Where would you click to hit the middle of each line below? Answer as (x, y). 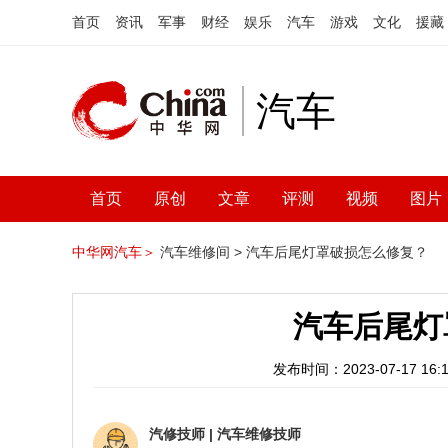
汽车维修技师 (259, 434)
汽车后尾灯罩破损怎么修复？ (337, 252)
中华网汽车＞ (114, 252)
